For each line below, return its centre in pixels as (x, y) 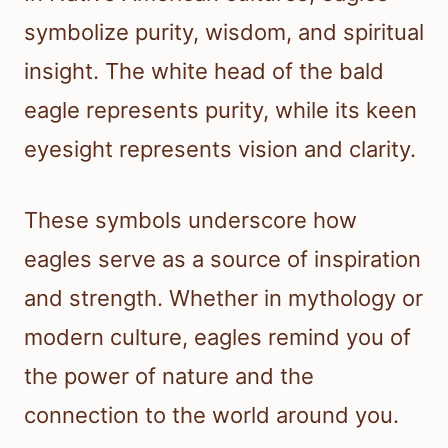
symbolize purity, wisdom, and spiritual (224, 31)
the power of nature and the (169, 375)
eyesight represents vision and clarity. (220, 148)
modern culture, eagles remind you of (217, 336)
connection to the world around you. (211, 414)
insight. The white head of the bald (204, 70)
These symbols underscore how (190, 219)
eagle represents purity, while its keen (220, 109)
